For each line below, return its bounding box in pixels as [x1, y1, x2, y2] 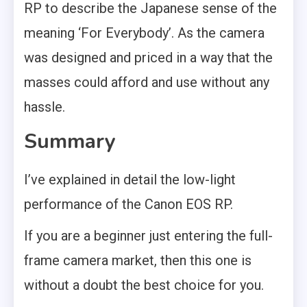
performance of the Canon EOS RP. [24, 195, 233, 212]
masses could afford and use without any [24, 73, 269, 90]
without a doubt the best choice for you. [24, 276, 264, 293]
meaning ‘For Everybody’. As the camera [24, 24, 265, 41]
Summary [24, 127, 116, 156]
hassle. [24, 98, 65, 115]
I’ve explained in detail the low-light [24, 171, 236, 188]
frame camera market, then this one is [24, 251, 251, 269]
